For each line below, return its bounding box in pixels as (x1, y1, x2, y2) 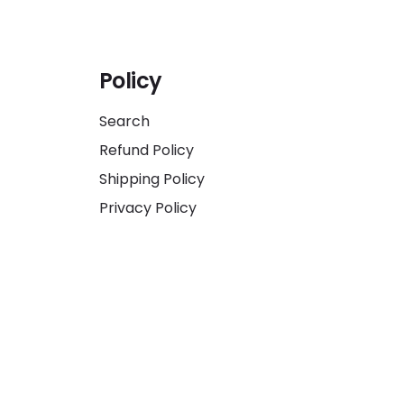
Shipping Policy (98, 169, 205, 189)
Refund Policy (98, 140, 194, 161)
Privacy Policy (98, 197, 197, 218)
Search (98, 111, 150, 132)
